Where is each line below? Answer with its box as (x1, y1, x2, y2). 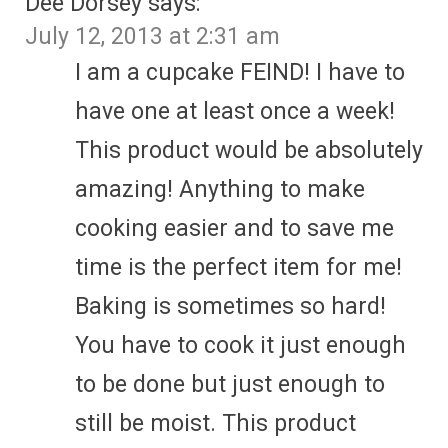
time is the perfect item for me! (75, 253, 402, 281)
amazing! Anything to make (75, 175, 365, 203)
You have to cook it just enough (75, 331, 406, 359)
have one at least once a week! (75, 97, 395, 125)
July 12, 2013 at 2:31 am (25, 22, 280, 50)
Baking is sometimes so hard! (75, 292, 386, 320)
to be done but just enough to (75, 370, 385, 398)
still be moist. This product (75, 409, 356, 437)
